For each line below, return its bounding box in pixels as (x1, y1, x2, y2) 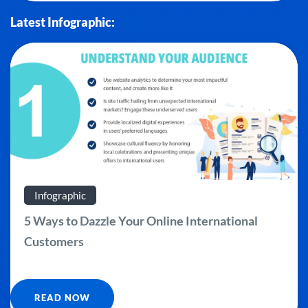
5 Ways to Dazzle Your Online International (24, 213, 258, 229)
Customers (24, 234, 84, 250)
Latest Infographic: (10, 14, 115, 30)
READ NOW (34, 292, 90, 304)
